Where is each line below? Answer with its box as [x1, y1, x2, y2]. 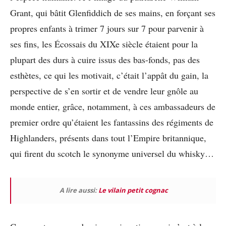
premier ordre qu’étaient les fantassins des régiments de [10, 116, 213, 128]
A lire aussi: [59, 185, 98, 195]
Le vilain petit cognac [98, 185, 168, 195]
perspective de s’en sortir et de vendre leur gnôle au [10, 84, 198, 97]
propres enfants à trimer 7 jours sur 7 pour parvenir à [10, 22, 204, 34]
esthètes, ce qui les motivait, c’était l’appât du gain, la [10, 69, 208, 81]
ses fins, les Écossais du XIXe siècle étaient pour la [10, 37, 198, 50]
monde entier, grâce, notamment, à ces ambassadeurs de [10, 100, 215, 112]
